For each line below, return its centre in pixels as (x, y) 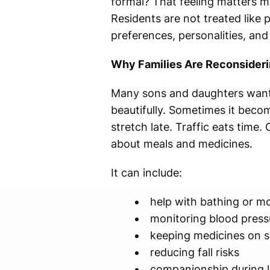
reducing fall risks (194, 253)
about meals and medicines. (181, 144)
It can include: (146, 173)
